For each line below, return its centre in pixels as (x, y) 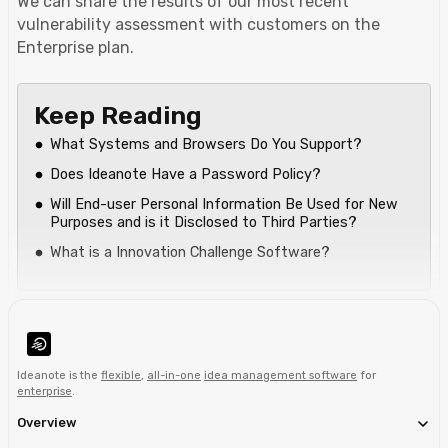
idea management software (280, 375)
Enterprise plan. (75, 47)
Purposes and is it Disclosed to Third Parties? (203, 222)
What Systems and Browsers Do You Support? (206, 144)
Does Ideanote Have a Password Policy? (185, 174)
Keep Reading (118, 114)
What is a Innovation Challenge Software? (190, 252)
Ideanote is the (59, 375)
